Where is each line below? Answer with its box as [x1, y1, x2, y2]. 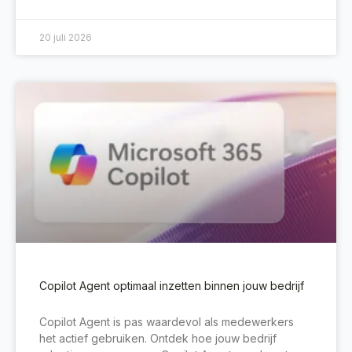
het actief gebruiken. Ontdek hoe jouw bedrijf [39, 332, 277, 346]
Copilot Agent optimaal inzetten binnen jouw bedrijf [39, 279, 304, 293]
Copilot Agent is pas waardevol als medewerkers [39, 315, 294, 329]
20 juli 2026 [39, 31, 92, 44]
